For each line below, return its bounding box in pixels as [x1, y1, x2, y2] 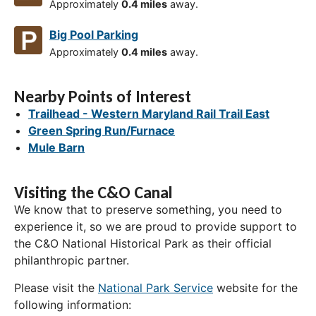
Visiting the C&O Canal [14, 182, 173, 203]
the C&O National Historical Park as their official [14, 236, 272, 251]
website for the [213, 280, 298, 295]
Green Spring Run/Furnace [28, 123, 175, 138]
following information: [14, 297, 131, 312]
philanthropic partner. [14, 253, 129, 268]
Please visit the [14, 280, 98, 295]
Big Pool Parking [49, 28, 138, 42]
